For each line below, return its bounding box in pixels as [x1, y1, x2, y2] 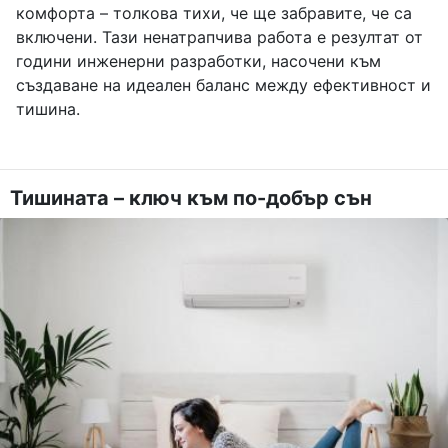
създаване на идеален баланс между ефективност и [16, 75, 431, 96]
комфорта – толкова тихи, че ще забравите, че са [16, 3, 412, 24]
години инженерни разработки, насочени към [16, 51, 381, 72]
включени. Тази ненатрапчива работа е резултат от [16, 27, 423, 48]
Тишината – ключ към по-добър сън [10, 186, 372, 211]
